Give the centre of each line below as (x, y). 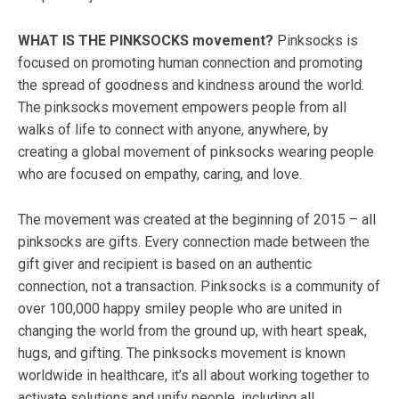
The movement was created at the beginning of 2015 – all (197, 219)
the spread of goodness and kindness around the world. (191, 85)
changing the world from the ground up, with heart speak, (192, 330)
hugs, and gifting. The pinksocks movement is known (182, 353)
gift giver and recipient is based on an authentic (165, 264)
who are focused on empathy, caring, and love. (160, 174)
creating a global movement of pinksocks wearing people (196, 151)
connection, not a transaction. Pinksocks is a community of (199, 286)
